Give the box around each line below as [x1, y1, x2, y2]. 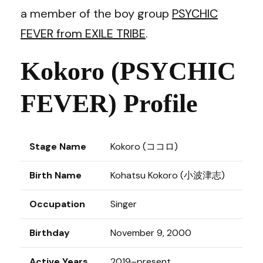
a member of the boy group [21, 6, 172, 21]
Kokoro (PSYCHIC [21, 57, 236, 86]
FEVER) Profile [21, 89, 198, 118]
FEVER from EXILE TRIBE [21, 26, 146, 41]
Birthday [29, 227, 70, 239]
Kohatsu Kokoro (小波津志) [110, 169, 225, 181]
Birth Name [29, 169, 82, 181]
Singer [110, 198, 137, 210]
